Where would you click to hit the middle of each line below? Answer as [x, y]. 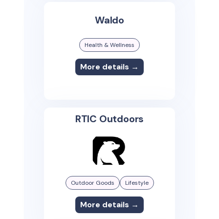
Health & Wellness [109, 45]
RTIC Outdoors [109, 119]
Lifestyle [137, 183]
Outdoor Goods [92, 183]
